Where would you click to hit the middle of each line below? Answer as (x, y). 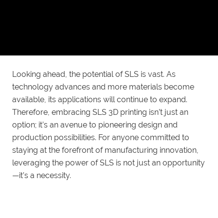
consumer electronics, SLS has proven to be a (95, 36)
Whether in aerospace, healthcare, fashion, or (93, 23)
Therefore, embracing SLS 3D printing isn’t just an (100, 112)
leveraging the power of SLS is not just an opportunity (109, 163)
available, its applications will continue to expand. (100, 99)
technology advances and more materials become (103, 87)
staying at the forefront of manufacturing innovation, (105, 150)
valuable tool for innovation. (62, 49)
